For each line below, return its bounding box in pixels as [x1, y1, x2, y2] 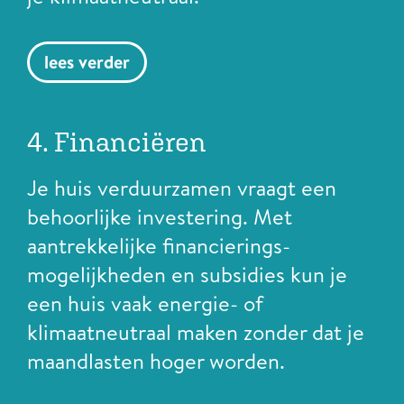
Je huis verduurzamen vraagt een [27, 171, 336, 203]
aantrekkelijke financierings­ [27, 229, 290, 261]
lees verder [44, 49, 130, 74]
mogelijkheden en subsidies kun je [27, 258, 347, 289]
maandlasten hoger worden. [27, 344, 285, 376]
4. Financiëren [27, 124, 207, 157]
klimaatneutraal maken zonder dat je [27, 316, 364, 347]
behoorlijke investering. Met [27, 200, 292, 232]
